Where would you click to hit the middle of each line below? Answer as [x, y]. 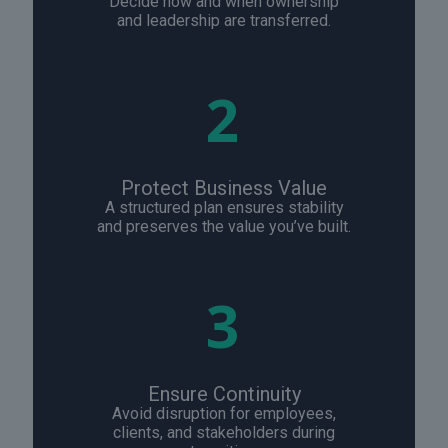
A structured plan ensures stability [224, 208]
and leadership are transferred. [224, 21]
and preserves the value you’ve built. [224, 227]
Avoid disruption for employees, [224, 414]
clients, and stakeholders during [224, 433]
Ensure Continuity [224, 394]
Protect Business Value [224, 188]
